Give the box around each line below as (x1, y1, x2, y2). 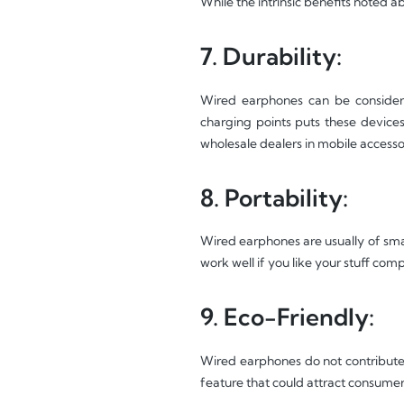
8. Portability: (200, 182, 348, 213)
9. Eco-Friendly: (200, 302, 374, 333)
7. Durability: (200, 41, 342, 72)
